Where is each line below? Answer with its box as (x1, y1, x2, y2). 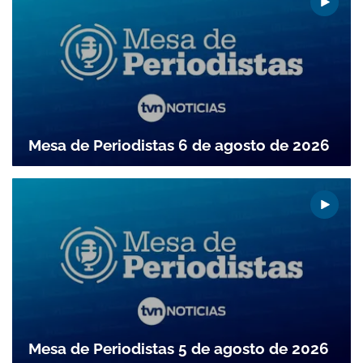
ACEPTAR (248, 331, 301, 347)
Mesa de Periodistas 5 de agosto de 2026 (28, 339, 329, 357)
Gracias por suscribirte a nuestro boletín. (58, 286, 305, 304)
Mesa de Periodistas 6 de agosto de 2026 (28, 136, 330, 154)
